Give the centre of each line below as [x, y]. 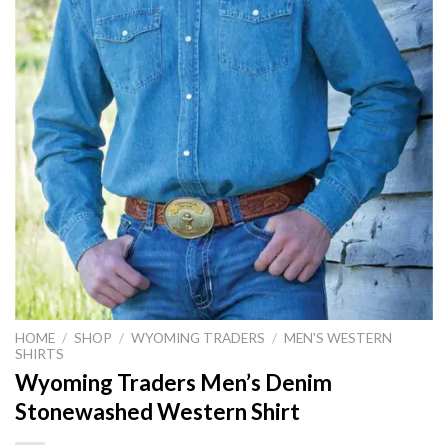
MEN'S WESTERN [338, 337]
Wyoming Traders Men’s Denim [173, 383]
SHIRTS [39, 353]
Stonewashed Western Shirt [157, 412]
